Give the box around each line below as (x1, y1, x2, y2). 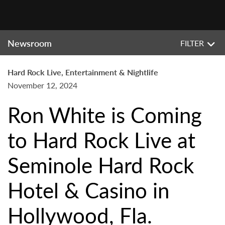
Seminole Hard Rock (8, 150, 194, 180)
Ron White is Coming (8, 99, 202, 130)
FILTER (180, 37, 204, 49)
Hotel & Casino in (8, 175, 169, 205)
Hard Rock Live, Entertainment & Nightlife (8, 66, 158, 78)
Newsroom (8, 37, 52, 49)
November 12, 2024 (8, 79, 77, 91)
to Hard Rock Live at (8, 125, 195, 155)
